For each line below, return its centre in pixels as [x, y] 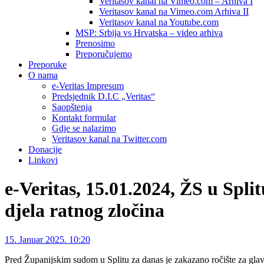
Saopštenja [72, 107]
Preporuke [47, 65]
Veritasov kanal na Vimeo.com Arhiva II [174, 11]
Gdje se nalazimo [84, 128]
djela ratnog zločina [85, 211]
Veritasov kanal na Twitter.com [109, 139]
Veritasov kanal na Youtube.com [159, 22]
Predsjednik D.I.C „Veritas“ [103, 96]
